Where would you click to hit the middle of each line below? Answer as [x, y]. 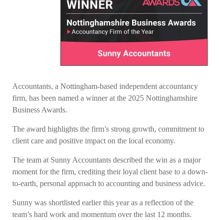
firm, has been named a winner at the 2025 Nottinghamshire [105, 98]
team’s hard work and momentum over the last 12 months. [102, 214]
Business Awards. [40, 110]
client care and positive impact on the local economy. [94, 141]
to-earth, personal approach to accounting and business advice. [109, 183]
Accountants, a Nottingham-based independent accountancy [105, 86]
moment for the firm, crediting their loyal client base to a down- [110, 172]
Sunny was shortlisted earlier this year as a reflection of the [103, 203]
